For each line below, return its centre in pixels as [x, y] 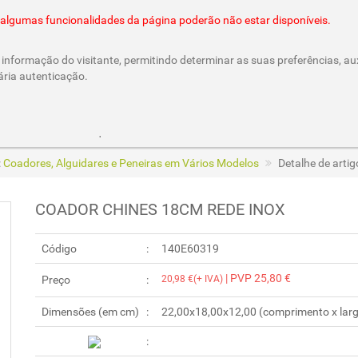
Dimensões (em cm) [90, 311]
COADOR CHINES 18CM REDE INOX [160, 209]
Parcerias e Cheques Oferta [85, 131]
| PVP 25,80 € [257, 278]
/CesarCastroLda [227, 131]
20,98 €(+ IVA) [192, 278]
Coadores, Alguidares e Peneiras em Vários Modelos [131, 163]
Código [59, 248]
